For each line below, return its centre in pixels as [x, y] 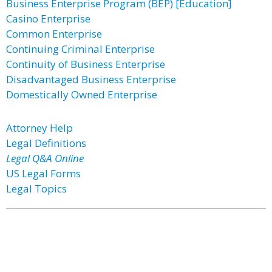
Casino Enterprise [48, 19]
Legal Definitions [46, 143]
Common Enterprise [54, 34]
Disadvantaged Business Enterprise [91, 79]
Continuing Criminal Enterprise [80, 49]
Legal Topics [36, 189]
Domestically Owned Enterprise [82, 94]
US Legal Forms [43, 173]
